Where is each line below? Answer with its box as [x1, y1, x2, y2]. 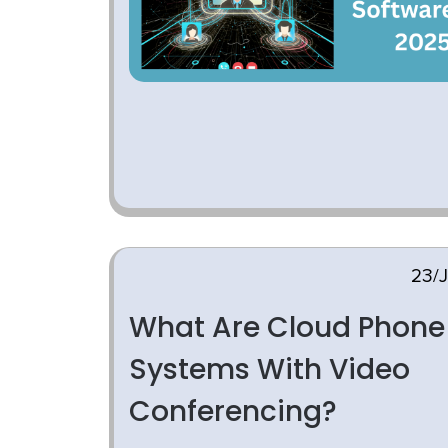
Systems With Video [129, 350, 410, 389]
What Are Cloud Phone [129, 308, 445, 347]
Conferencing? [129, 392, 337, 431]
